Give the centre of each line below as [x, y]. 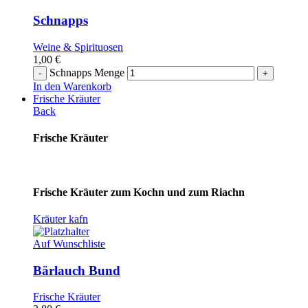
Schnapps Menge [87, 72]
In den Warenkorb [72, 86]
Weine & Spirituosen [78, 47]
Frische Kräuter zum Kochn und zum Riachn [139, 192]
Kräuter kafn [60, 219]
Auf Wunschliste [69, 243]
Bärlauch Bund [77, 270]
